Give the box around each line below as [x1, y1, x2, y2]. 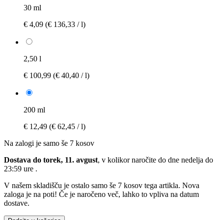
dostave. [4, 198, 29, 207]
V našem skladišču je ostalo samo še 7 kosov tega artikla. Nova [4, 181, 199, 190]
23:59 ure [4, 164, 35, 173]
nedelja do [181, 155, 213, 164]
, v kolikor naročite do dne [98, 155, 181, 164]
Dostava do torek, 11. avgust [4, 155, 98, 164]
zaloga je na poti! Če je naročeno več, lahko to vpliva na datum [4, 190, 199, 198]
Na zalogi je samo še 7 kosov [4, 138, 94, 147]
